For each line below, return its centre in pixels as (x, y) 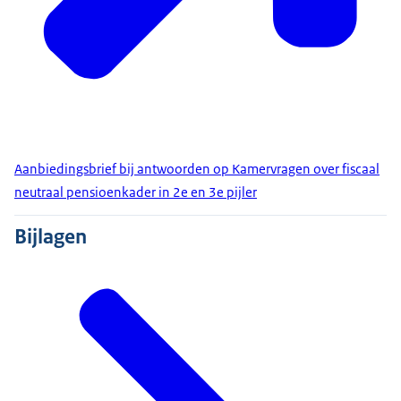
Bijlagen (51, 237)
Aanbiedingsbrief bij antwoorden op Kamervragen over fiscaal (197, 169)
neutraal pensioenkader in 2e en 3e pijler (136, 192)
